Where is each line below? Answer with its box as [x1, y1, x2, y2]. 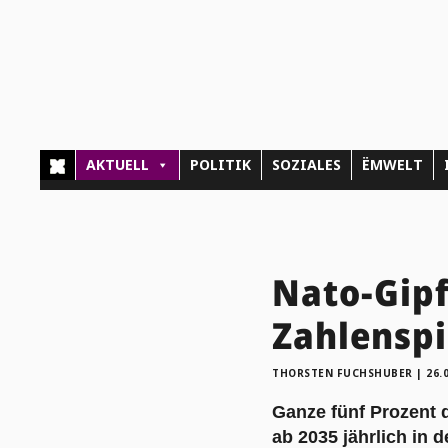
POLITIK [190, 155, 252, 175]
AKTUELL [86, 155, 150, 175]
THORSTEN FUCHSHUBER [272, 365, 413, 380]
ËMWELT [362, 155, 424, 175]
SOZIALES [272, 155, 342, 175]
